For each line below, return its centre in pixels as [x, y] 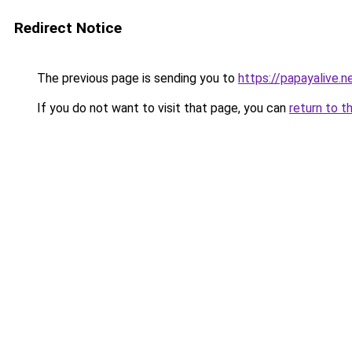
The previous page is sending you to [136, 78]
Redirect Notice [68, 28]
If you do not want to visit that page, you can [161, 108]
